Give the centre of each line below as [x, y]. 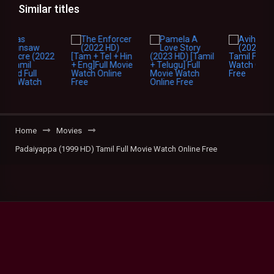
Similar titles [49, 9]
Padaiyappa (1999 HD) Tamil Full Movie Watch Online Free [116, 149]
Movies [69, 131]
